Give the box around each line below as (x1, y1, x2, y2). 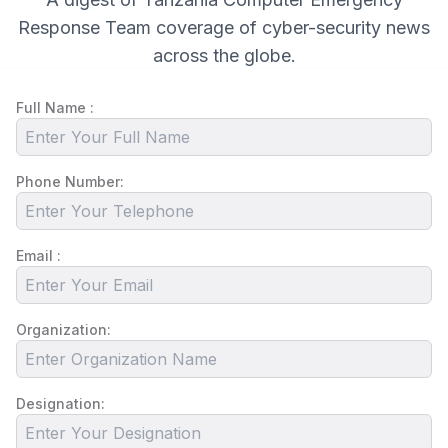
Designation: (16, 395, 105, 412)
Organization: (16, 321, 111, 338)
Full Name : (16, 99, 94, 116)
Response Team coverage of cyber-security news (18, 17, 430, 38)
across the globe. (152, 45, 296, 66)
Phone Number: (16, 173, 124, 190)
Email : (16, 247, 61, 264)
